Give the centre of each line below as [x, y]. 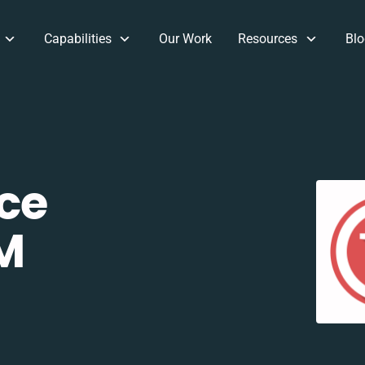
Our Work [186, 39]
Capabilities [77, 39]
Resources [268, 39]
